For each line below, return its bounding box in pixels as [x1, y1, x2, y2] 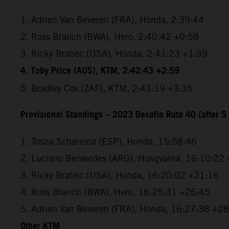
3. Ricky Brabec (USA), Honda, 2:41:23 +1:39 [20, 48, 208, 59]
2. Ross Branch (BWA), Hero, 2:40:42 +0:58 [20, 31, 199, 42]
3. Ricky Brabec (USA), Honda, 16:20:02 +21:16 [20, 169, 219, 180]
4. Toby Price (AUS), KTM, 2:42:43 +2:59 [20, 62, 179, 80]
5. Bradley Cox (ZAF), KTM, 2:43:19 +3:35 [20, 82, 193, 94]
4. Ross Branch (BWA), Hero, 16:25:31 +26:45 [20, 186, 210, 197]
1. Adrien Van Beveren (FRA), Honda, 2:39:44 [20, 14, 204, 25]
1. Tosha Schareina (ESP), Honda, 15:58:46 [20, 135, 197, 147]
